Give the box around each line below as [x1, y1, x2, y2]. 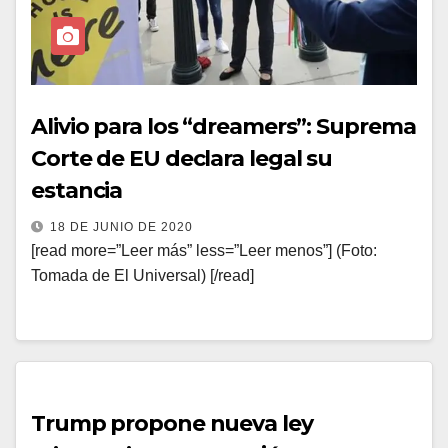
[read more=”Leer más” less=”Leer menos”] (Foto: [31, 242, 377, 259]
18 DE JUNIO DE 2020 [50, 220, 193, 234]
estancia [31, 177, 123, 204]
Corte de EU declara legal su [31, 145, 333, 172]
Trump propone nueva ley [31, 410, 313, 437]
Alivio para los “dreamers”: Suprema [31, 113, 416, 140]
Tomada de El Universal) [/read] [31, 267, 254, 284]
